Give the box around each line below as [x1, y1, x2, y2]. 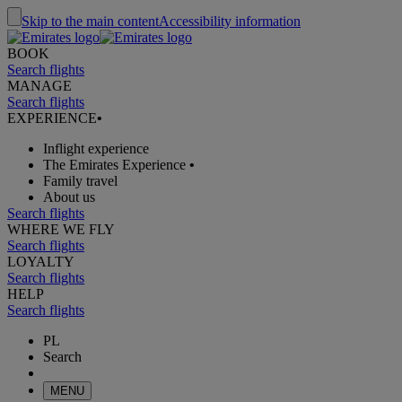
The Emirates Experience [43, 157, 186, 172]
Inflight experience [43, 141, 149, 156]
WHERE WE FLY [7, 222, 115, 237]
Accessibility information [159, 13, 301, 29]
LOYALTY [7, 254, 74, 269]
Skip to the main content [22, 13, 159, 29]
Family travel [43, 173, 118, 188]
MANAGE [7, 78, 72, 93]
